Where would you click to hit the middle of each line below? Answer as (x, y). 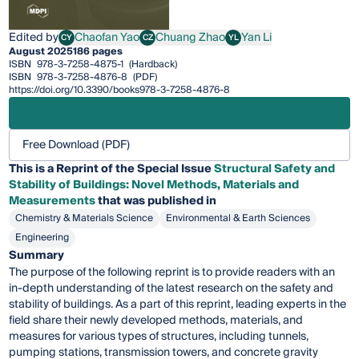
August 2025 (41, 51)
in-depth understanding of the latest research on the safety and (171, 288)
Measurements (52, 201)
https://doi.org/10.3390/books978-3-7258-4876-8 (120, 90)
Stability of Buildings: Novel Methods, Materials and (154, 185)
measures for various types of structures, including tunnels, (159, 336)
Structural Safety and (275, 169)
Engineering (42, 237)
